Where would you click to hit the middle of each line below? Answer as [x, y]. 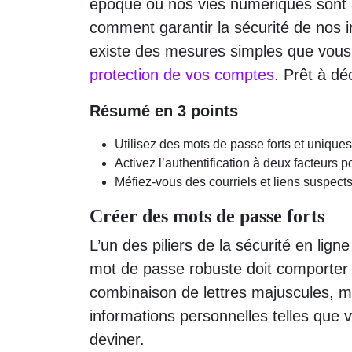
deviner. [117, 339]
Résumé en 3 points [164, 110]
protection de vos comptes [182, 74]
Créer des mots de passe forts [207, 215]
